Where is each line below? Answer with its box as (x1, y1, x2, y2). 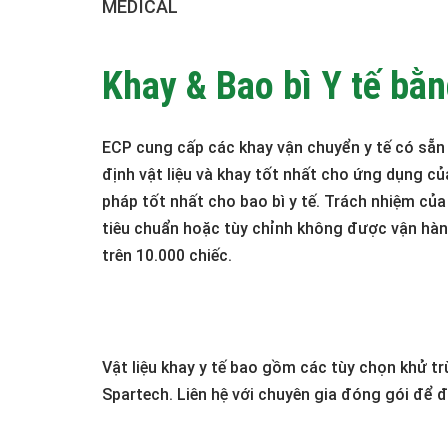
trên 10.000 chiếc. (102, 245, 244, 265)
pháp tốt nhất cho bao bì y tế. (102, 191, 324, 211)
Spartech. (102, 384, 177, 404)
